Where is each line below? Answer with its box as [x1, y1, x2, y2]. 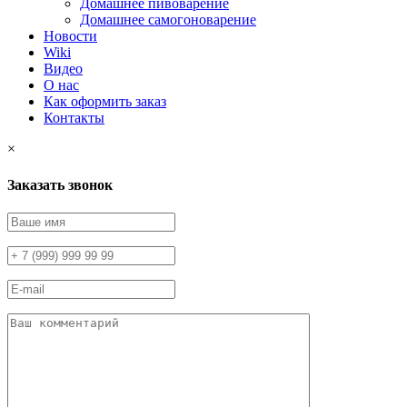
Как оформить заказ [44, 94, 166, 110]
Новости [44, 28, 97, 45]
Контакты [44, 110, 104, 126]
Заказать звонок [7, 176, 113, 193]
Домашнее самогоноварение [80, 12, 256, 28]
